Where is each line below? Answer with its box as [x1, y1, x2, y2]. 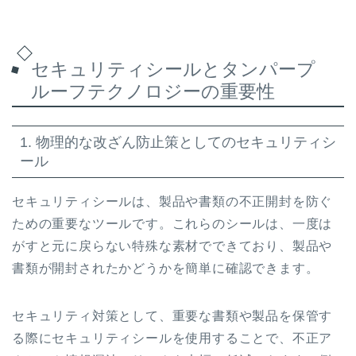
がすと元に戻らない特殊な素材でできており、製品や [12, 238, 333, 253]
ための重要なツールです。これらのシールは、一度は [12, 216, 333, 230]
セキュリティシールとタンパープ [31, 59, 315, 80]
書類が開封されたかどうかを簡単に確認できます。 [12, 261, 319, 275]
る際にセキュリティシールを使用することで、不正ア [12, 331, 333, 345]
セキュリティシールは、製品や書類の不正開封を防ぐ [12, 194, 333, 208]
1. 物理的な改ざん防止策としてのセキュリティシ [20, 133, 336, 150]
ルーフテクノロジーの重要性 [31, 81, 275, 103]
